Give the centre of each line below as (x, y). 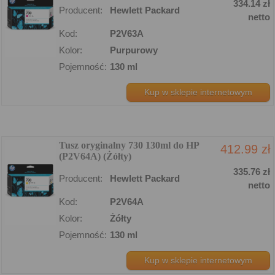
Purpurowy (134, 50)
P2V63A (127, 33)
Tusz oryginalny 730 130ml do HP (129, 145)
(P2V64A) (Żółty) (95, 156)
